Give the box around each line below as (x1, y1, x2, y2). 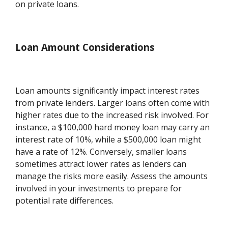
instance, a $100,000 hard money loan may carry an (15, 121, 210, 133)
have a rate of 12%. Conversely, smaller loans (15, 146, 187, 157)
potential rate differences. (15, 194, 114, 206)
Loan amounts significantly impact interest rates (15, 84, 200, 96)
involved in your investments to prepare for (15, 182, 182, 194)
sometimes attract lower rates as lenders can (15, 158, 187, 169)
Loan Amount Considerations (15, 41, 155, 54)
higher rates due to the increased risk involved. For (15, 109, 209, 121)
